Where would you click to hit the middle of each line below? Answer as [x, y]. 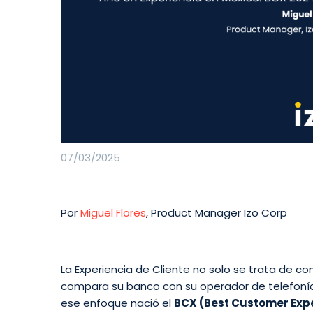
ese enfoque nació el [117, 303]
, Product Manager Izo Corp [217, 213]
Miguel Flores [113, 213]
